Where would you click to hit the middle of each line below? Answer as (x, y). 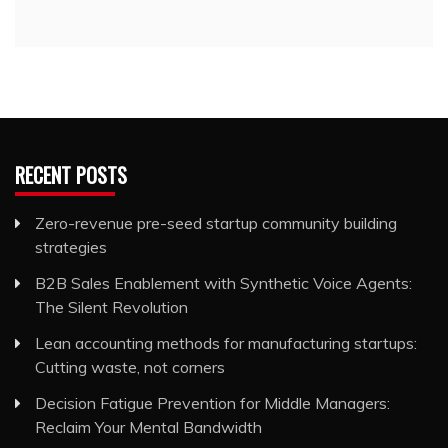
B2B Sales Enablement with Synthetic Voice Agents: (223, 283)
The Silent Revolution (111, 307)
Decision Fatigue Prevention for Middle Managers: (212, 403)
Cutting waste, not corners (130, 367)
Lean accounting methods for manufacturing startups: (226, 343)
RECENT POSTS (71, 175)
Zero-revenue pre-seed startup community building (216, 223)
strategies (71, 247)
